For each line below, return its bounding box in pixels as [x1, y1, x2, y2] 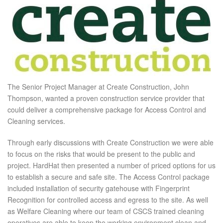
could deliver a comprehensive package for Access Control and [7, 104, 206, 114]
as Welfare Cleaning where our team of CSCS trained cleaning [7, 206, 204, 216]
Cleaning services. [7, 115, 65, 126]
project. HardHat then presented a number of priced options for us [7, 160, 216, 170]
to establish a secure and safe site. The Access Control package [7, 171, 210, 182]
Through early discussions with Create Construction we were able [7, 137, 214, 147]
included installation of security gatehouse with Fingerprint [7, 183, 190, 193]
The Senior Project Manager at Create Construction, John [7, 81, 189, 92]
